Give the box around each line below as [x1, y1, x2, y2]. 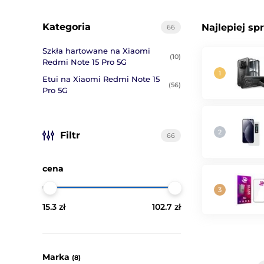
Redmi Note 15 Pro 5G [42, 57, 127, 67]
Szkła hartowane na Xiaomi [42, 46, 150, 55]
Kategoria [42, 21, 91, 32]
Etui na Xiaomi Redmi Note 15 [42, 74, 160, 84]
